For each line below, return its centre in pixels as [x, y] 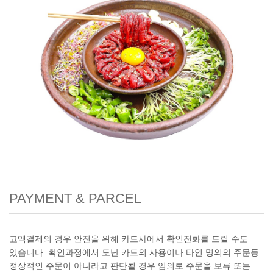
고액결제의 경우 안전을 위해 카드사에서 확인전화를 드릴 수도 [129, 239]
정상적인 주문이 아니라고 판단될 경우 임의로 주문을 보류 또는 [130, 266]
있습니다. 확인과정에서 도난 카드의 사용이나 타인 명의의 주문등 [134, 253]
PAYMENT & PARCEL [75, 199]
